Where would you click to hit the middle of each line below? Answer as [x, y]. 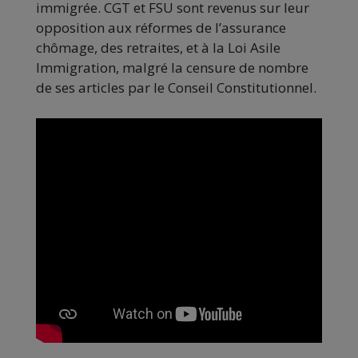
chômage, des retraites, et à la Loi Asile [158, 48]
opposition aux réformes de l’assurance [161, 28]
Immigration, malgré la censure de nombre [172, 68]
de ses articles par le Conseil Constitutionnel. [176, 88]
